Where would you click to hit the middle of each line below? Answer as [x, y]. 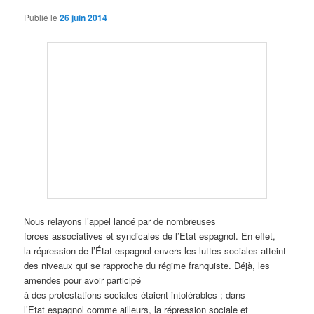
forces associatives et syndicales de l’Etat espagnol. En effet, [150, 236]
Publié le [42, 18]
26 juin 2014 [84, 18]
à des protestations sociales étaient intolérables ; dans [135, 295]
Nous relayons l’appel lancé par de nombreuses [120, 221]
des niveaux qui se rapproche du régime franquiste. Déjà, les [147, 266]
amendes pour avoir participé [83, 280]
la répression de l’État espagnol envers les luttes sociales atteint [155, 251]
